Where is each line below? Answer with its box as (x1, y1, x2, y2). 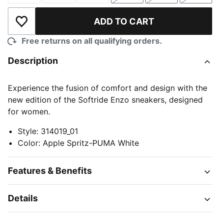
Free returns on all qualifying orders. (22, 36, 162, 46)
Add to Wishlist (21, 21, 78, 31)
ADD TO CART (93, 16, 154, 27)
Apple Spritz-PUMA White (43, 138, 139, 148)
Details (8, 193, 38, 203)
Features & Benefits (8, 165, 92, 176)
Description (8, 55, 58, 66)
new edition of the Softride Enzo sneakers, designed (8, 95, 203, 105)
